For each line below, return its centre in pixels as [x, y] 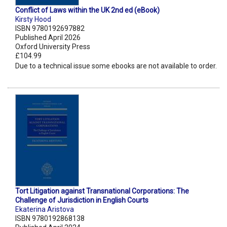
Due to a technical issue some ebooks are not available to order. [116, 66]
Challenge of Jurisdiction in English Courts [82, 200]
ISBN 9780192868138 [50, 219]
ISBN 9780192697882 [50, 29]
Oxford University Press [53, 47]
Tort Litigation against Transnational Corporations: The [102, 191]
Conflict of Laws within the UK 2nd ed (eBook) [87, 10]
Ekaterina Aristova [45, 210]
